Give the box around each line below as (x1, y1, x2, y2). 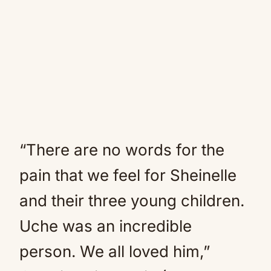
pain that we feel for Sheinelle (19, 166, 237, 184)
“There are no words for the (19, 140, 224, 159)
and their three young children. (19, 191, 244, 210)
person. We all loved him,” (19, 242, 210, 261)
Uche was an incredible (19, 217, 192, 235)
